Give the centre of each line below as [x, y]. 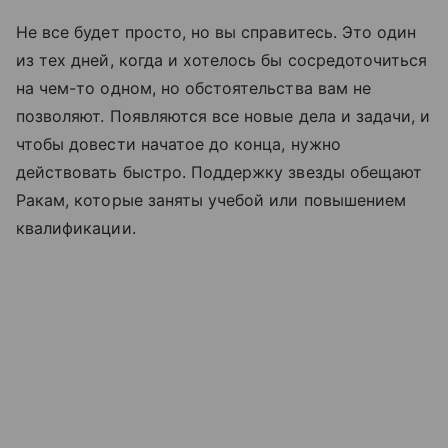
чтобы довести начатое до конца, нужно [178, 144]
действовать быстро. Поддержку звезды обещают [219, 172]
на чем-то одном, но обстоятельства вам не [193, 88]
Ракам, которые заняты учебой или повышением [211, 200]
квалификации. [78, 228]
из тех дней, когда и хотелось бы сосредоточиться [222, 60]
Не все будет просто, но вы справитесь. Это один [216, 32]
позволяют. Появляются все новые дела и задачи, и [223, 116]
